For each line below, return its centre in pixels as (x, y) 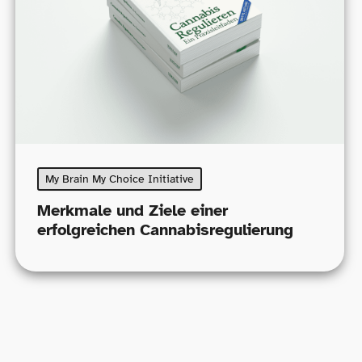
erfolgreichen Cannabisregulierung (166, 230)
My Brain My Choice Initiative (120, 179)
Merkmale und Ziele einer (133, 211)
